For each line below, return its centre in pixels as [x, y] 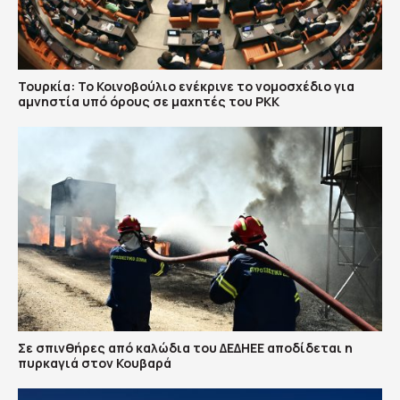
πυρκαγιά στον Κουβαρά [95, 363]
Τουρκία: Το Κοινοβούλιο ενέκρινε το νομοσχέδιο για [186, 86]
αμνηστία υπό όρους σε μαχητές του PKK [149, 101]
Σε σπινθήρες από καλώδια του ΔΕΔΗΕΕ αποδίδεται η [185, 348]
